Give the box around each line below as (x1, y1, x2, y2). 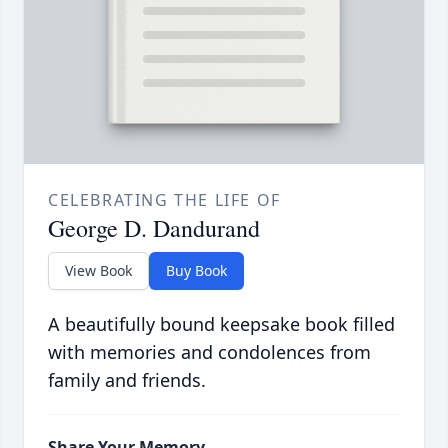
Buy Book (166, 261, 227, 281)
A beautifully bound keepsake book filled (48, 312, 395, 337)
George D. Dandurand (48, 212, 260, 245)
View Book (65, 261, 132, 281)
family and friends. (48, 368, 206, 393)
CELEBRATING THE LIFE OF (48, 189, 281, 212)
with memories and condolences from (48, 340, 371, 365)
